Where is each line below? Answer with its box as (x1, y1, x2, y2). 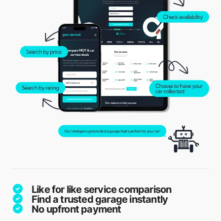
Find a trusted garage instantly (32, 193, 168, 205)
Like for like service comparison (32, 183, 172, 195)
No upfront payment (32, 203, 121, 215)
